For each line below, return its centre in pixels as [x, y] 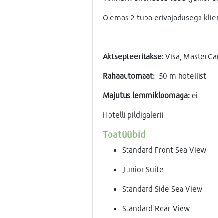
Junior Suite [143, 169]
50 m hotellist [182, 75]
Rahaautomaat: [130, 75]
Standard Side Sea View [162, 188]
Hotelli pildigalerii [133, 114]
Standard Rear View [156, 208]
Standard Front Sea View [164, 149]
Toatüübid [124, 134]
